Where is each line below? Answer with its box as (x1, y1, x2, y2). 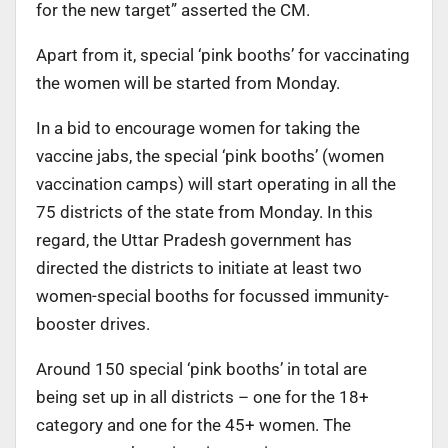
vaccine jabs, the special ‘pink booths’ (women (36, 145, 384, 166)
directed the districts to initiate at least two (36, 257, 362, 278)
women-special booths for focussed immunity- (36, 285, 389, 306)
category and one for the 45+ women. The (36, 414, 351, 435)
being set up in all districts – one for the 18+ (36, 386, 369, 407)
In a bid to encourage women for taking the (36, 117, 360, 138)
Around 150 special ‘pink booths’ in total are (36, 358, 367, 379)
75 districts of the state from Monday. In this (36, 201, 373, 222)
